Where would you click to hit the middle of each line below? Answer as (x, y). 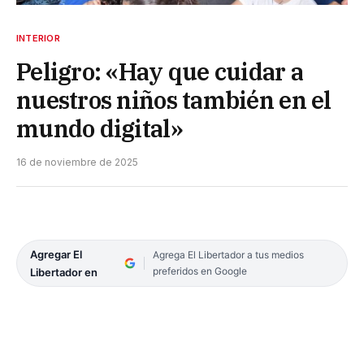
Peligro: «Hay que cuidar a (160, 71)
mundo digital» (100, 128)
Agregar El (56, 254)
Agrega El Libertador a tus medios (228, 254)
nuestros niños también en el (174, 100)
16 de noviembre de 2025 (77, 162)
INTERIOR (38, 38)
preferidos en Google (199, 271)
